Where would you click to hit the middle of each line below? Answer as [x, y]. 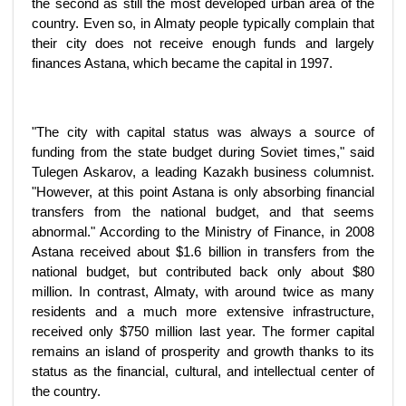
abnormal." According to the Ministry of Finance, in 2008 [203, 232]
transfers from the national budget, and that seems [203, 212]
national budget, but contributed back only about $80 [203, 271]
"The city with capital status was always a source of [203, 132]
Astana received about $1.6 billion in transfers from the [203, 251]
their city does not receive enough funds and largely [203, 43]
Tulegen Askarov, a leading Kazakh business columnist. [203, 172]
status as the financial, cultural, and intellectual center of [203, 371]
